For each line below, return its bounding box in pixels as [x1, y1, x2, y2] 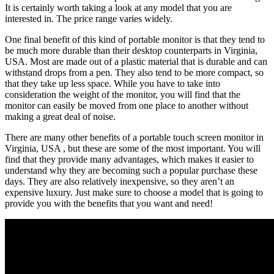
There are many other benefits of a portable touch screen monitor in [5, 131, 264, 143]
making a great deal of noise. [5, 111, 116, 122]
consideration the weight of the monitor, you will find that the [5, 89, 240, 100]
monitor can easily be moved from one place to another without [5, 100, 248, 111]
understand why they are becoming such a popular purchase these [5, 165, 257, 176]
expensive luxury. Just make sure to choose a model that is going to [5, 187, 263, 198]
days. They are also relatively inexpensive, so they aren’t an [5, 176, 234, 187]
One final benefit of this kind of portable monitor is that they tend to [5, 34, 265, 45]
